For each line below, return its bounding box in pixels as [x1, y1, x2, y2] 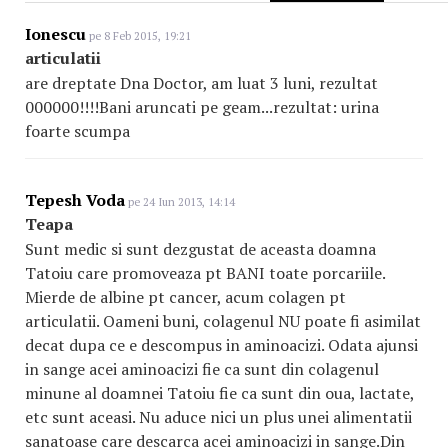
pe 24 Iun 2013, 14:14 [125, 195, 235, 210]
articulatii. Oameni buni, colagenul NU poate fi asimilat [25, 310, 421, 333]
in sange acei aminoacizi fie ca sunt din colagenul [25, 358, 379, 381]
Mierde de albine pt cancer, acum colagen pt [25, 286, 346, 309]
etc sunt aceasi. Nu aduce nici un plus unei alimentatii [25, 406, 412, 429]
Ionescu [25, 23, 86, 46]
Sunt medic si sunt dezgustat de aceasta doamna [25, 238, 376, 261]
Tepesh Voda [25, 189, 125, 212]
